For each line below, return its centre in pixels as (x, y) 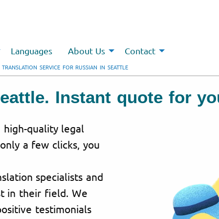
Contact (140, 51)
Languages (31, 51)
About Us (87, 51)
